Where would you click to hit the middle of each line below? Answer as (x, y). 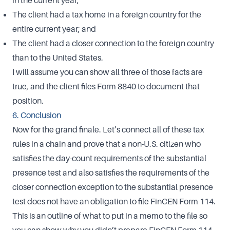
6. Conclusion (37, 115)
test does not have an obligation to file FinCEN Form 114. (114, 201)
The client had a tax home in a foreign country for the (107, 14)
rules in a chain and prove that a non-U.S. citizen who (107, 144)
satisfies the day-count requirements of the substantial (109, 158)
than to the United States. (58, 57)
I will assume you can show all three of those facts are (108, 72)
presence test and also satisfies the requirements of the (111, 172)
